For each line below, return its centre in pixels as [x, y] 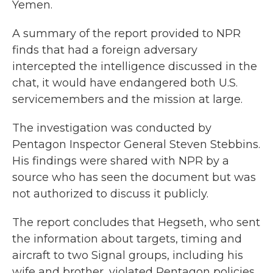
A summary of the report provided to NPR [126, 34]
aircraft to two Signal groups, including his [128, 255]
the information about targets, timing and [127, 239]
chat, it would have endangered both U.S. [125, 83]
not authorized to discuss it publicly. [110, 194]
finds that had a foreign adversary [105, 50]
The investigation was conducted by [112, 128]
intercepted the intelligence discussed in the [135, 66]
